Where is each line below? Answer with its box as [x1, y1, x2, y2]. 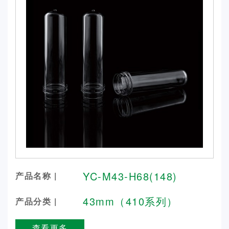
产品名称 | [15, 170, 57, 182]
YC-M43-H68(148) [83, 168, 177, 184]
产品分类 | [15, 195, 57, 207]
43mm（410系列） [83, 193, 178, 209]
